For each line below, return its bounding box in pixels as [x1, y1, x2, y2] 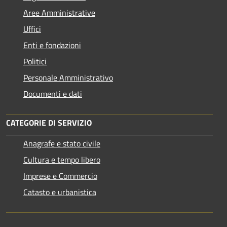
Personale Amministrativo [23, 71, 113, 84]
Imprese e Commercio [23, 169, 97, 182]
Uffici [23, 22, 41, 35]
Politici [23, 55, 47, 67]
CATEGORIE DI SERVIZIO [6, 116, 92, 129]
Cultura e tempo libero [23, 153, 100, 166]
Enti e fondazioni [23, 39, 81, 51]
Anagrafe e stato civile [23, 137, 100, 149]
